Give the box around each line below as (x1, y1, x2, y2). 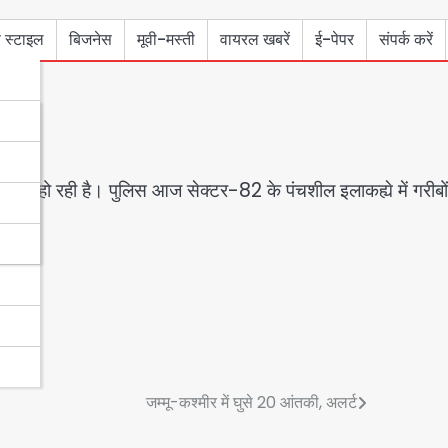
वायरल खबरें (220, 27, 290, 51)
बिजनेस (69, 27, 112, 51)
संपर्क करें (379, 27, 433, 51)
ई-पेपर (315, 27, 354, 51)
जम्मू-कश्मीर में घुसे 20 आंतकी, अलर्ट (146, 391, 358, 415)
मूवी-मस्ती (137, 27, 195, 51)
